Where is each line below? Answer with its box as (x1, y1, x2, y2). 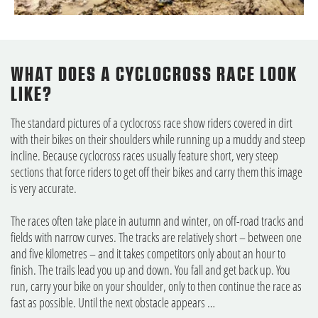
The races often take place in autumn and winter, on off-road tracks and (11, 212, 304, 230)
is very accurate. (11, 180, 80, 197)
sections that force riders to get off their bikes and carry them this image (11, 163, 302, 181)
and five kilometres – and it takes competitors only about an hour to (11, 245, 285, 263)
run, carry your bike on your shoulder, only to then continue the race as (11, 278, 302, 295)
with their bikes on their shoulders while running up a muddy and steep (11, 131, 305, 148)
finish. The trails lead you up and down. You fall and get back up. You (11, 261, 290, 279)
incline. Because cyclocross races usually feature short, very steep (11, 147, 278, 165)
